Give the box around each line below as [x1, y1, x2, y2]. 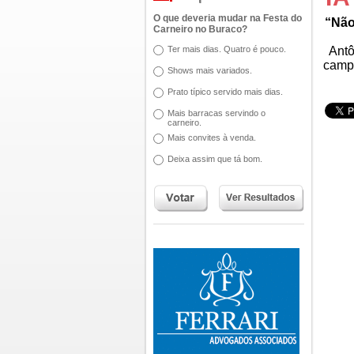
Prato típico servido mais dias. [168, 87, 283, 96]
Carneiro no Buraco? [153, 24, 247, 35]
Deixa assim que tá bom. [168, 154, 262, 164]
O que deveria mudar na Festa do [153, 13, 302, 24]
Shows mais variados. [168, 66, 252, 75]
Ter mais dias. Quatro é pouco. [168, 44, 286, 54]
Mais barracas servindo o [168, 108, 265, 118]
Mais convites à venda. [168, 133, 256, 142]
